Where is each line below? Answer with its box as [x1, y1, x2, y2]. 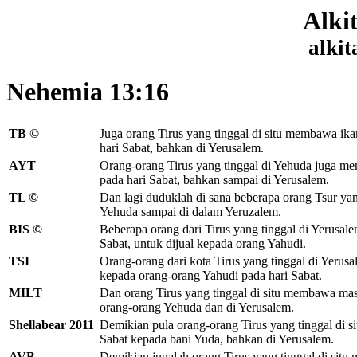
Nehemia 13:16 [6, 77, 169, 107]
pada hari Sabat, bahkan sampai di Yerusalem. [100, 172, 329, 186]
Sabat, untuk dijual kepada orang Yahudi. [100, 236, 306, 250]
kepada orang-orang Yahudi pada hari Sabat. [100, 268, 322, 282]
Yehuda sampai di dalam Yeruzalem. [100, 204, 281, 218]
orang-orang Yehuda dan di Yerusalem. [100, 300, 294, 314]
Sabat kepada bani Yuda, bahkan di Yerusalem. [100, 331, 334, 346]
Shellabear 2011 [9, 317, 94, 331]
